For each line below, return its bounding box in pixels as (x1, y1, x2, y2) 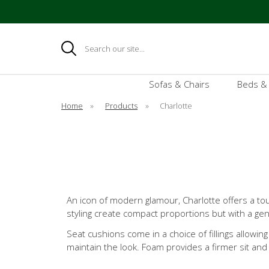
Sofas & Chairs (148, 77, 210, 90)
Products (105, 100, 138, 111)
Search (57, 38, 83, 49)
